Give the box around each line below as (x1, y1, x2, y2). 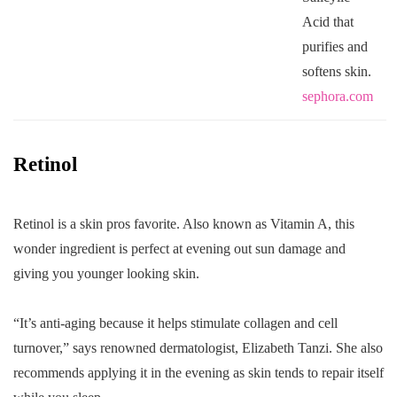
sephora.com (301, 88, 373, 104)
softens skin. (301, 63, 371, 79)
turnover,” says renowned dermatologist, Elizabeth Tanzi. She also (13, 339, 383, 355)
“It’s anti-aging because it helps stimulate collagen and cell (13, 315, 338, 331)
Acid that (301, 13, 354, 29)
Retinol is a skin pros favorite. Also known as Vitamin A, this (13, 215, 354, 231)
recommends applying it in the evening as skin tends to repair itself (13, 364, 384, 380)
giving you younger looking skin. (13, 265, 199, 281)
